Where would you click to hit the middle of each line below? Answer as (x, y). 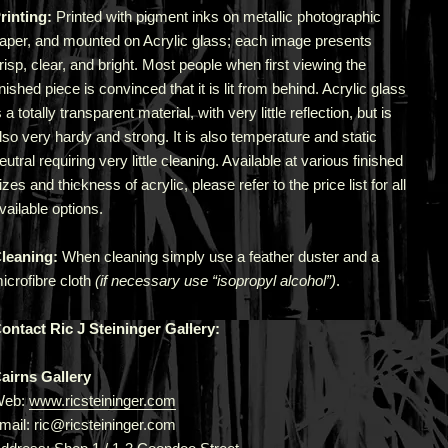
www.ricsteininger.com (102, 400)
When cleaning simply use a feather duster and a (218, 256)
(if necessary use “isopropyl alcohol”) (213, 280)
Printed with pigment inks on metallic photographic (216, 16)
